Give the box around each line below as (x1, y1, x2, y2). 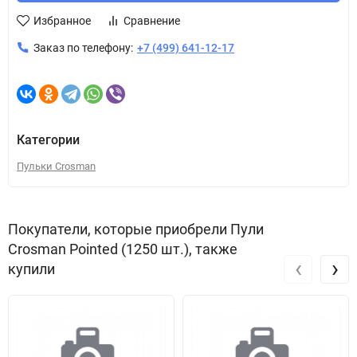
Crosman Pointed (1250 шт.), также (8, 241, 237, 257)
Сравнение (124, 14, 180, 27)
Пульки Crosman (17, 160, 96, 172)
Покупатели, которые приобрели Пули (8, 221, 264, 237)
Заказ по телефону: (33, 41, 133, 54)
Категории (17, 132, 80, 147)
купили (8, 261, 55, 277)
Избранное (33, 14, 91, 27)
